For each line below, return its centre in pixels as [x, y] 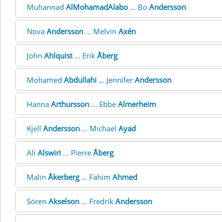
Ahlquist [58, 55]
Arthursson [70, 104]
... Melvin [101, 31]
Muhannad [46, 7]
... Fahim [96, 177]
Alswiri [49, 153]
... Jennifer [116, 80]
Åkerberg [64, 177]
